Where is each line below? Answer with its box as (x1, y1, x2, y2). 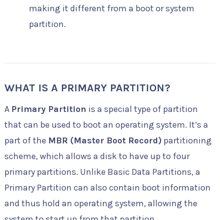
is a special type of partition (86, 104, 198, 115)
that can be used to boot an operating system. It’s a (4, 119, 208, 131)
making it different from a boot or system (28, 2, 194, 14)
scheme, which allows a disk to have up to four (4, 151, 190, 162)
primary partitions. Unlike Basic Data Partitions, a (4, 166, 200, 178)
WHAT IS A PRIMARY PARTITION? (4, 82, 170, 95)
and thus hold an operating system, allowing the (4, 198, 197, 209)
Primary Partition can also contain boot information (4, 182, 211, 193)
